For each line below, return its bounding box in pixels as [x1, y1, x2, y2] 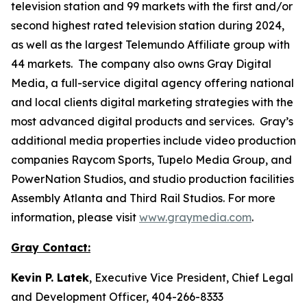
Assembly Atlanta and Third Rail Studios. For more [11, 191, 275, 205]
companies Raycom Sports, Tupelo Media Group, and [11, 153, 292, 167]
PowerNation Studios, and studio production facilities [11, 172, 294, 186]
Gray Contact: [11, 241, 90, 254]
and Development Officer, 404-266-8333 [11, 290, 223, 304]
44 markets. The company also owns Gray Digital [11, 57, 271, 71]
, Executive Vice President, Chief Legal [89, 271, 293, 284]
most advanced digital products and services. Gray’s [11, 114, 293, 128]
